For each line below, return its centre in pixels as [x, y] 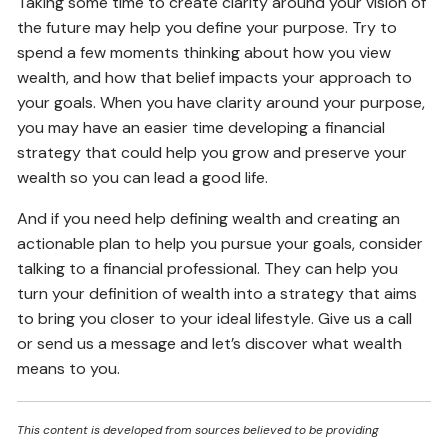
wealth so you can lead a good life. [143, 178]
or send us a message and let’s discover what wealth [210, 344]
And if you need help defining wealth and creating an [209, 219]
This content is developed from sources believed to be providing [198, 430]
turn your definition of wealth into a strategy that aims [217, 294]
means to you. [69, 369]
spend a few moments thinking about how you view [204, 53]
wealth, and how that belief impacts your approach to [215, 78]
